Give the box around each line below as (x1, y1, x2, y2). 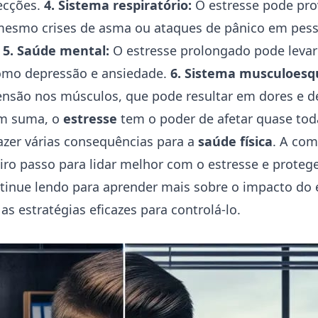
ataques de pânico (154, 19, 265, 36)
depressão (25, 65, 87, 82)
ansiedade (102, 65, 163, 82)
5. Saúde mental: (3, 42, 109, 59)
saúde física (198, 133, 273, 150)
